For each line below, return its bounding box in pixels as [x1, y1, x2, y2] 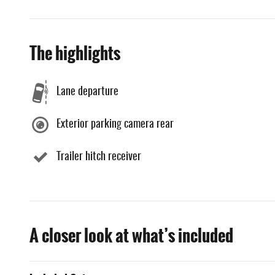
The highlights [29, 40, 120, 66]
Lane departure [56, 87, 118, 98]
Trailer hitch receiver [56, 152, 141, 163]
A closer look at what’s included [29, 222, 233, 249]
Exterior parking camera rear [56, 119, 174, 131]
